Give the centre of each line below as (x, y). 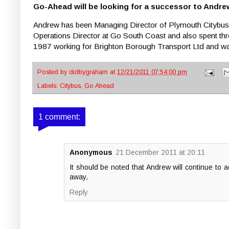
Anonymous (91, 153)
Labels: (49, 86)
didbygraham (89, 72)
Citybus (70, 86)
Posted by (53, 72)
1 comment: (59, 117)
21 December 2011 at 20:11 (160, 153)
